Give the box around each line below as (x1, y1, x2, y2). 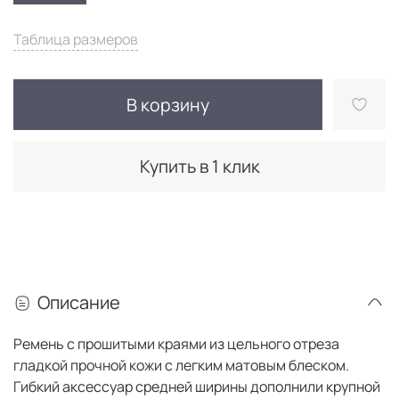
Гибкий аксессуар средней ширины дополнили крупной (13, 377, 380, 397)
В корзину (126, 92, 209, 117)
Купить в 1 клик (139, 153, 260, 178)
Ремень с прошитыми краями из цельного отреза (13, 334, 339, 354)
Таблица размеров (13, 28, 138, 49)
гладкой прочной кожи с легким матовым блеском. (13, 355, 349, 376)
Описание (37, 290, 120, 315)
